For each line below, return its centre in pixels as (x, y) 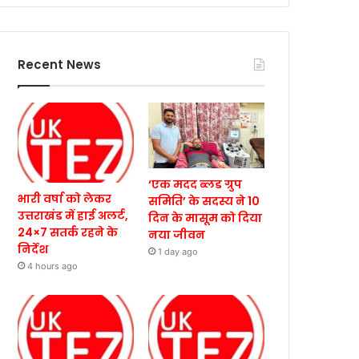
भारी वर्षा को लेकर (65, 199)
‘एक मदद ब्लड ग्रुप (196, 184)
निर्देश (33, 250)
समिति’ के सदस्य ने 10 (204, 201)
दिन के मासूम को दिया (206, 218)
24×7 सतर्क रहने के (68, 233)
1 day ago (178, 251)
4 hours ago (53, 266)
